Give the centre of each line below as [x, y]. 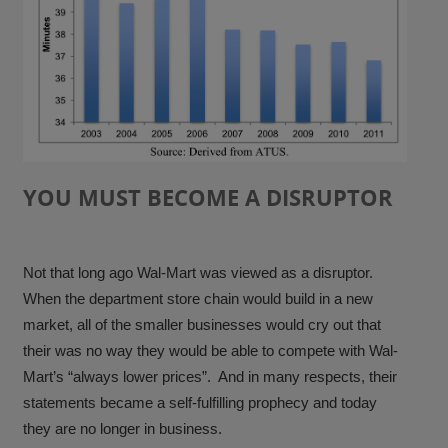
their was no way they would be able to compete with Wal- [211, 351]
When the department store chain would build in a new [198, 299]
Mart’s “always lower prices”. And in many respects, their [210, 377]
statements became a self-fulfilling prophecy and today [200, 403]
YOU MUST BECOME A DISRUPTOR [208, 198]
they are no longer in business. [123, 429]
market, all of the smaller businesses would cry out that [202, 325]
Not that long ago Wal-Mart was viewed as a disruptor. [198, 273]
